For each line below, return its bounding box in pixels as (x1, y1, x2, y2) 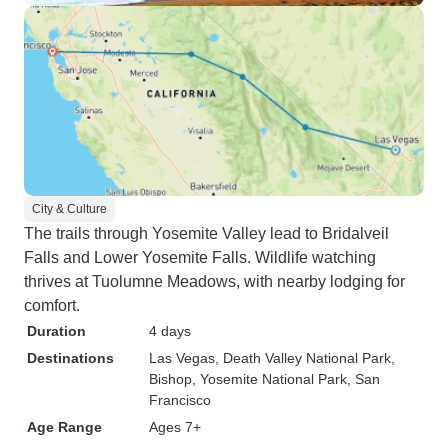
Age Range (27, 419, 102, 435)
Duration (27, 323, 86, 339)
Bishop (149, 371, 192, 387)
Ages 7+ (149, 419, 201, 435)
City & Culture (32, 202, 107, 216)
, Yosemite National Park (192, 371, 347, 387)
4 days (149, 323, 191, 339)
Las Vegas (149, 350, 215, 366)
